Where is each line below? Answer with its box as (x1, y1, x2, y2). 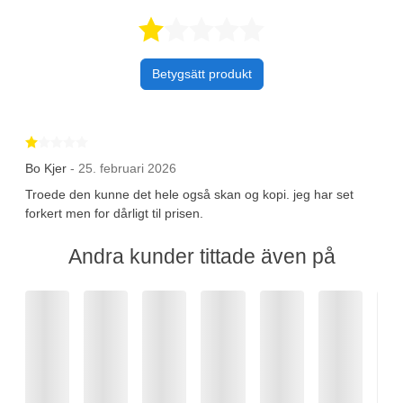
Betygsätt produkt (151, 66, 252, 81)
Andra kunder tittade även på (67, 244, 336, 268)
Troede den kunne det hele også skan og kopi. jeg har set (25, 186, 354, 201)
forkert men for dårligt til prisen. (25, 205, 203, 220)
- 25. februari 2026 (70, 160, 176, 175)
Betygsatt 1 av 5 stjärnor (87, 133, 226, 148)
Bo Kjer (25, 160, 67, 175)
